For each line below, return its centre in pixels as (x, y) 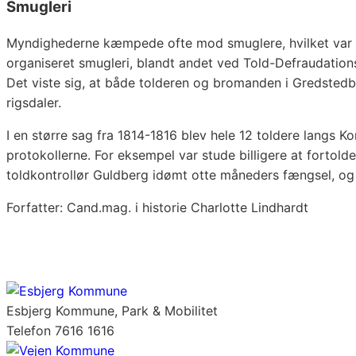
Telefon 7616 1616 (60, 331)
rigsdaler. (34, 103)
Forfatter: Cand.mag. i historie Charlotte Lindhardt (157, 208)
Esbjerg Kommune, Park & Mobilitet (112, 311)
